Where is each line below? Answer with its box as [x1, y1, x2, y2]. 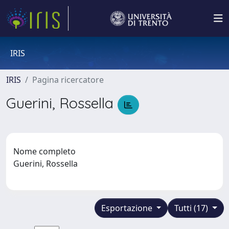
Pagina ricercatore [32, 74, 104, 85]
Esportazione [101, 202, 154, 214]
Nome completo [13, 145, 76, 157]
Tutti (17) [174, 202, 211, 214]
